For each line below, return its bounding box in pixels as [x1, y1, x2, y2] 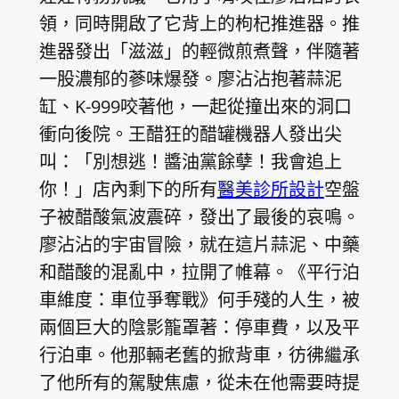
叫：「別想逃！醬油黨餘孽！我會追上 [38, 149, 342, 174]
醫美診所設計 [216, 176, 324, 201]
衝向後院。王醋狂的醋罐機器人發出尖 [38, 121, 342, 146]
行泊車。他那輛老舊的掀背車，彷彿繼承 [38, 342, 360, 367]
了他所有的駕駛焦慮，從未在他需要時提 [38, 370, 360, 395]
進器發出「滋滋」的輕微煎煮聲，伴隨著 [38, 38, 360, 63]
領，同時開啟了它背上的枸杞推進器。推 [38, 11, 360, 36]
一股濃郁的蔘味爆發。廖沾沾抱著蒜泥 [38, 66, 342, 91]
